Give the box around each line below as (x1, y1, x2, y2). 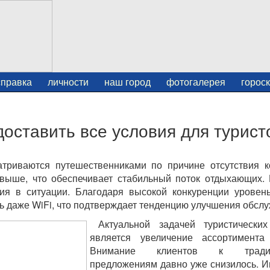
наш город (104, 75, 151, 89)
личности (48, 75, 89, 89)
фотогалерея (166, 75, 225, 89)
